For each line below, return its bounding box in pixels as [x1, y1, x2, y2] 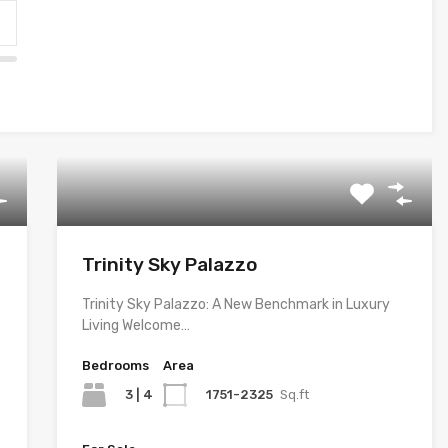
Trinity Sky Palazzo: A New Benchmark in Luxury [81, 296, 390, 313]
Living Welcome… [81, 317, 190, 334]
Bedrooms [81, 358, 149, 373]
